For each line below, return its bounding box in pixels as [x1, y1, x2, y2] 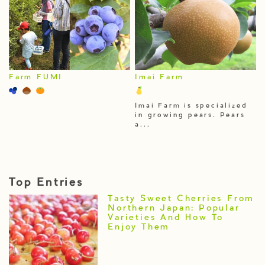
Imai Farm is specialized [135, 102, 248, 109]
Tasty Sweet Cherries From [108, 195, 255, 204]
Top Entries [9, 178, 83, 189]
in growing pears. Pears [135, 112, 245, 119]
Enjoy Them [108, 224, 170, 232]
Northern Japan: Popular [108, 205, 240, 214]
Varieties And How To [108, 214, 224, 223]
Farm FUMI [9, 73, 63, 81]
